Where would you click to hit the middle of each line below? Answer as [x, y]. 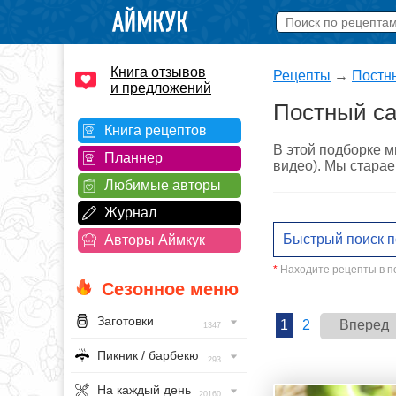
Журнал [130, 213]
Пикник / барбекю [148, 355]
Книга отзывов [158, 72]
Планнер [133, 158]
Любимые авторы [162, 185]
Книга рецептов [155, 130]
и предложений [161, 88]
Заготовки [126, 321]
